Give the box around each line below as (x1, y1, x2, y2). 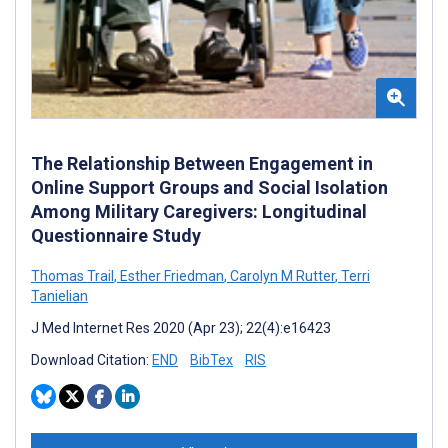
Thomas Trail (31, 267, 114, 284)
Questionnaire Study (31, 224, 201, 246)
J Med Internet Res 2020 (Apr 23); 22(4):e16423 (31, 319, 331, 336)
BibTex (190, 351, 233, 368)
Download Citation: (31, 351, 152, 368)
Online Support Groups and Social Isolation (31, 176, 388, 198)
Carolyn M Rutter (227, 267, 335, 284)
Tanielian (31, 287, 88, 304)
